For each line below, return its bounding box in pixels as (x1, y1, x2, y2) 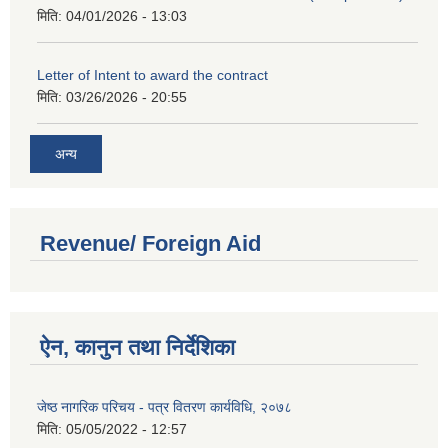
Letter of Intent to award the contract (37, 67, 268, 84)
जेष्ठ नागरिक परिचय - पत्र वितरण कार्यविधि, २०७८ (37, 398, 292, 415)
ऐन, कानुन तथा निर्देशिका (40, 334, 235, 360)
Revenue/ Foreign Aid (40, 230, 261, 256)
